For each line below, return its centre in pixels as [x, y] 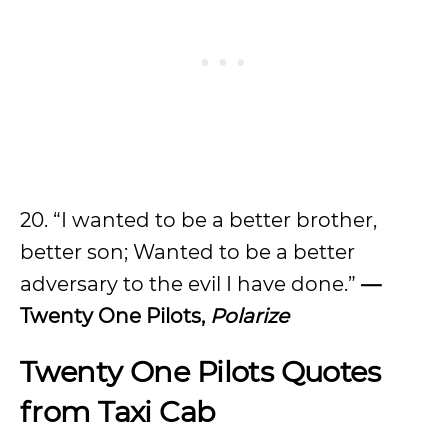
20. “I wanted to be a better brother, [198, 220]
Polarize [249, 316]
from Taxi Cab [118, 411]
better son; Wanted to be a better [187, 252]
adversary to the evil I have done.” [190, 284]
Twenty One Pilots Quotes [200, 371]
